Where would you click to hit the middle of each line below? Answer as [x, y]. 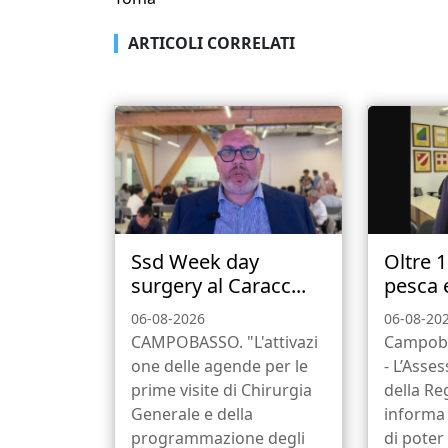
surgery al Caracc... [218, 285]
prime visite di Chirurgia [221, 389]
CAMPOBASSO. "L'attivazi [224, 341]
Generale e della [192, 413]
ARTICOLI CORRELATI [211, 43]
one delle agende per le [219, 365]
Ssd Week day [195, 261]
